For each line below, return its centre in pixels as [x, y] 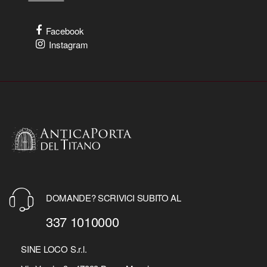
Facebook [65, 31]
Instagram [69, 45]
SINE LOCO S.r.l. [54, 249]
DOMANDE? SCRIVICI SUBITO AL [114, 198]
